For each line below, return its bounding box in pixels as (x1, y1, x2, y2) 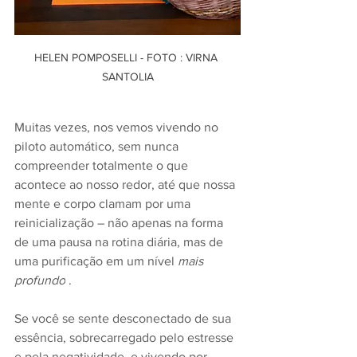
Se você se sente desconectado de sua (14, 312, 234, 326)
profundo (14, 273, 65, 288)
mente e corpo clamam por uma (14, 197, 194, 211)
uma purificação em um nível (14, 254, 178, 269)
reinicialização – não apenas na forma (14, 216, 226, 230)
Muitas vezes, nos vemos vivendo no (14, 120, 222, 135)
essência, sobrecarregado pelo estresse (14, 331, 237, 345)
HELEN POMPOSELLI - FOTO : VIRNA (34, 51, 221, 65)
